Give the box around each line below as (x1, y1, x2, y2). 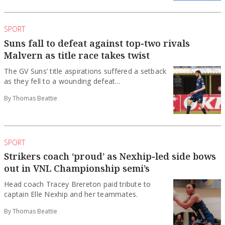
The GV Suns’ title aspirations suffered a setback (4, 66, 167, 76)
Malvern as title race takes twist (4, 49, 150, 61)
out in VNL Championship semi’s (4, 162, 150, 175)
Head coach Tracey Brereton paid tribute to (4, 179, 151, 189)
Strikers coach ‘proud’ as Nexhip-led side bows (4, 150, 216, 163)
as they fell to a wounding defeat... (4, 76, 121, 86)
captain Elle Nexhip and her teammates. (4, 189, 138, 199)
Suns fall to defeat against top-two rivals (4, 37, 190, 49)
